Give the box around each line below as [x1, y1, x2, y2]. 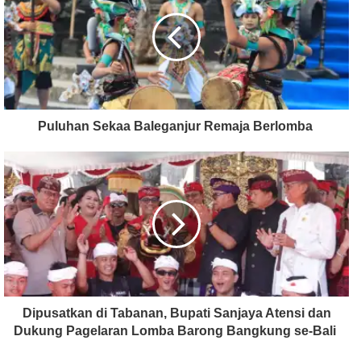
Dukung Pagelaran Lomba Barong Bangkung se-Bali [14, 324, 339, 338]
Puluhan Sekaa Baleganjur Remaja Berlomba [37, 119, 316, 134]
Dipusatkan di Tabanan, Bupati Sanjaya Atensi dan [22, 306, 331, 321]
